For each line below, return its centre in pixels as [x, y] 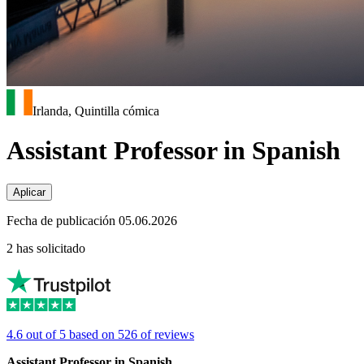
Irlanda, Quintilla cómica [96, 111]
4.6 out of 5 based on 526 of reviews [100, 334]
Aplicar [29, 192]
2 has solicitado [46, 248]
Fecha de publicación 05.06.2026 [92, 220]
